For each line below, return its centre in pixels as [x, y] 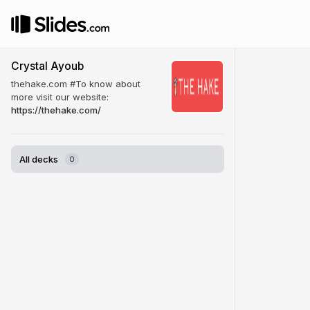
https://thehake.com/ [56, 110]
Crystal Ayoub [47, 66]
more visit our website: [60, 97]
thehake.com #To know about [76, 84]
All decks [39, 159]
